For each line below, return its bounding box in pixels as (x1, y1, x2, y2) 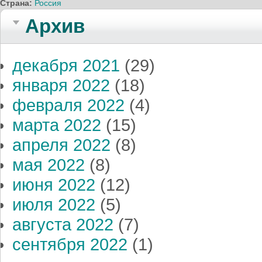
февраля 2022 (12, 96, 125, 115)
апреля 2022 (12, 136, 111, 155)
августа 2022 (12, 215, 113, 235)
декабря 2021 (12, 56, 120, 75)
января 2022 (12, 76, 110, 95)
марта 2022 (12, 116, 101, 135)
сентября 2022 (12, 235, 127, 254)
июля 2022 (12, 195, 95, 215)
